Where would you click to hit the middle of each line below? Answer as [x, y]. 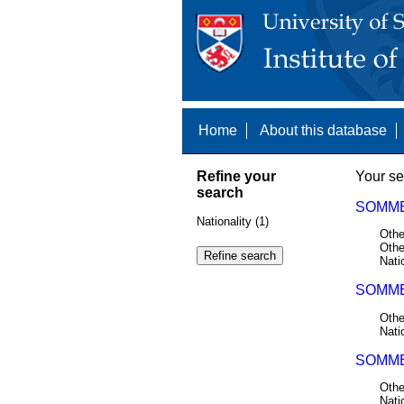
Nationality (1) [232, 222]
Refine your [236, 176]
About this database [323, 130]
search [220, 192]
